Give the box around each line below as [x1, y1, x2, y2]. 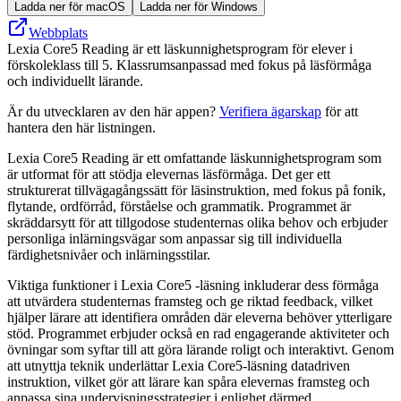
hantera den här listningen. [7, 119, 156, 135]
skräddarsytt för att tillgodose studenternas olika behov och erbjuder [7, 214, 388, 230]
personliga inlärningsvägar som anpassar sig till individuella [7, 230, 342, 246]
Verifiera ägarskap [219, 103, 321, 119]
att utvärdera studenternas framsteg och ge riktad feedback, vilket [7, 293, 372, 309]
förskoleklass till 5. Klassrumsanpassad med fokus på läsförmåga [7, 56, 371, 73]
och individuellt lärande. [7, 73, 143, 89]
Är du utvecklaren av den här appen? [7, 103, 219, 119]
